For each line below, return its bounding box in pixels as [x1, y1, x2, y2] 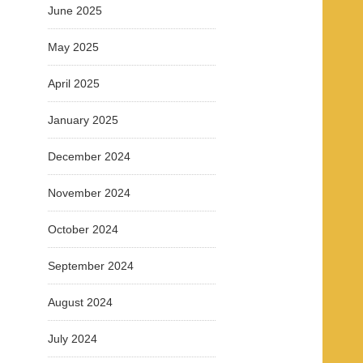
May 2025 [48, 41, 99, 53]
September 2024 [48, 259, 134, 272]
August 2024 [48, 296, 113, 309]
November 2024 [48, 186, 130, 199]
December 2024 [48, 150, 130, 163]
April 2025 [48, 77, 100, 90]
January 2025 [48, 113, 118, 126]
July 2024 [48, 332, 97, 345]
